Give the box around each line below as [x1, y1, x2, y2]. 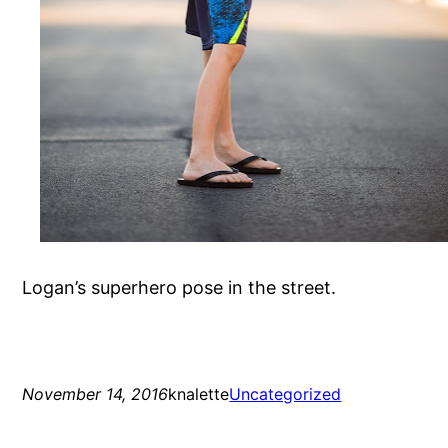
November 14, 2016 [22, 384, 169, 405]
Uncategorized [229, 384, 342, 405]
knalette [168, 384, 230, 405]
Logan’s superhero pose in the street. [22, 277, 337, 299]
